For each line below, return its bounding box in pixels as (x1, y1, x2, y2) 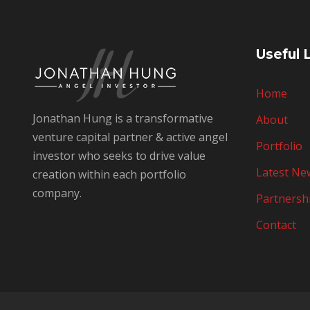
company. (33, 185, 82, 201)
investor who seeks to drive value (33, 148, 206, 163)
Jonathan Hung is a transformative (33, 111, 213, 126)
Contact (255, 217, 296, 232)
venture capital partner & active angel (33, 129, 228, 145)
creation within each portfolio (33, 167, 186, 182)
